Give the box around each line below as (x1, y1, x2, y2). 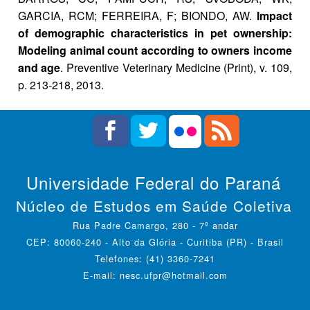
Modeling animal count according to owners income (18, 42, 292, 59)
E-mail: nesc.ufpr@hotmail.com (82, 268, 228, 282)
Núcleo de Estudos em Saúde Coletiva (15, 194, 292, 216)
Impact (257, 8, 292, 24)
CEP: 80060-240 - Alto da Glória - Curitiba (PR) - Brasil (112, 235, 284, 248)
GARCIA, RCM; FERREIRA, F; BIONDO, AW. (18, 8, 257, 24)
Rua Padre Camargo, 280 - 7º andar (72, 218, 238, 232)
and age (18, 60, 60, 76)
